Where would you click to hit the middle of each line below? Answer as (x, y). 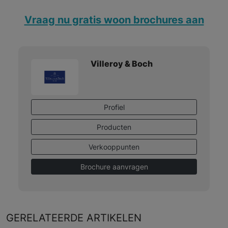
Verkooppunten (114, 147)
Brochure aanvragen (114, 167)
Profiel (114, 107)
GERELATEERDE (46, 218)
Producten (114, 127)
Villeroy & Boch (121, 64)
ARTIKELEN (114, 218)
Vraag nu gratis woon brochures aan (114, 20)
